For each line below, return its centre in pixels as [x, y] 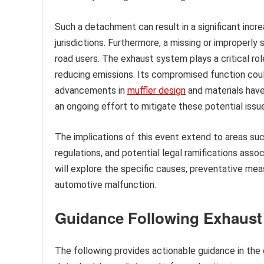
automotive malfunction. [105, 185]
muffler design [156, 91]
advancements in [91, 91]
